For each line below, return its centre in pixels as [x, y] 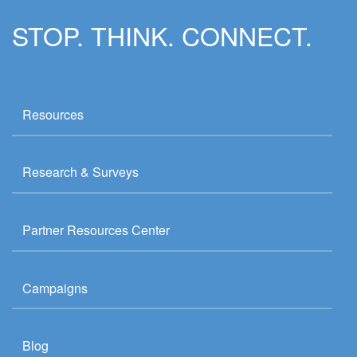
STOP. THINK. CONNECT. [162, 35]
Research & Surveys [80, 172]
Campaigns [55, 288]
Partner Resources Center [96, 229]
